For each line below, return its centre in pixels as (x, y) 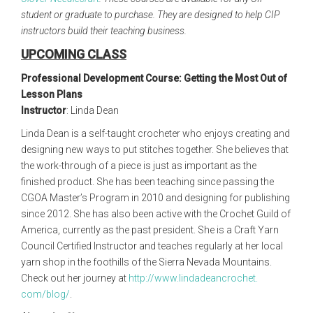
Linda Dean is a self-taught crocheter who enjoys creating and (155, 133)
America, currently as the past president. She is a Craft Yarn (150, 230)
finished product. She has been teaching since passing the (147, 182)
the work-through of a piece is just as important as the (139, 166)
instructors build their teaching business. (105, 31)
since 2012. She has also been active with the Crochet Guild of (156, 214)
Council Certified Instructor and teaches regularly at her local (152, 246)
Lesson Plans (52, 94)
